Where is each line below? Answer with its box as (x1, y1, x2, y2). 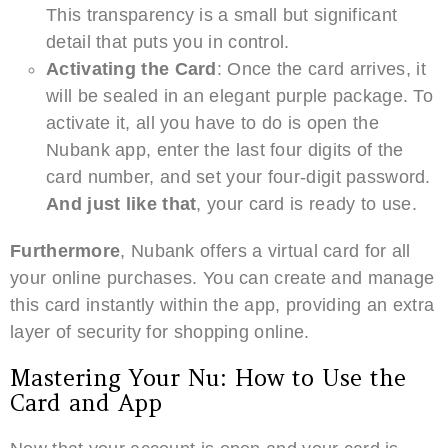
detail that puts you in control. (46, 31, 290, 52)
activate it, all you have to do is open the (46, 112, 379, 133)
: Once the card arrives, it (216, 58, 426, 79)
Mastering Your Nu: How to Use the (10, 363, 406, 392)
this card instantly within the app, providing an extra (10, 294, 435, 315)
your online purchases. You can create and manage (10, 267, 435, 288)
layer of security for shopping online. (10, 321, 310, 342)
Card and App (10, 388, 162, 417)
